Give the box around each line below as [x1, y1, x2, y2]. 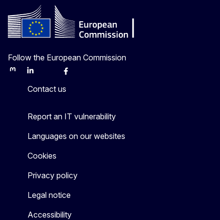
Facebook [60, 70, 94, 79]
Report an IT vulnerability [27, 111, 116, 121]
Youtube [78, 70, 105, 79]
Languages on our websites [27, 131, 125, 141]
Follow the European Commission [8, 52, 126, 62]
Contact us [27, 83, 66, 94]
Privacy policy [27, 170, 78, 180]
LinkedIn [25, 70, 52, 79]
